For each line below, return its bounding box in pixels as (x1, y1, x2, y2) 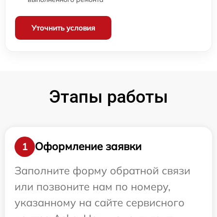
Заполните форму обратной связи (15, 163, 190, 177)
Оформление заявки (35, 139, 141, 154)
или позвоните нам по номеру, (15, 179, 170, 193)
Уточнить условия (31, 23, 95, 32)
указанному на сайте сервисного (15, 195, 185, 209)
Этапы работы (49, 86, 168, 107)
